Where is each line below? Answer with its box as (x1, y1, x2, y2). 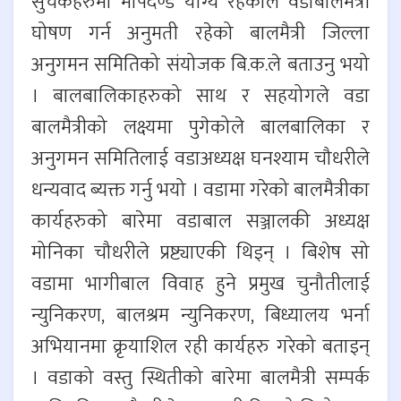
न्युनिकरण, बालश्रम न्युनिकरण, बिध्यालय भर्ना (31, 299, 370, 333)
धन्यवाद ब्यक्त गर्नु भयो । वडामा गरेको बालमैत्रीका (31, 174, 370, 208)
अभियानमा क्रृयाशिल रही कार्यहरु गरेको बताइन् (31, 330, 370, 364)
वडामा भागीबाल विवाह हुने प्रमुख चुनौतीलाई (31, 268, 370, 302)
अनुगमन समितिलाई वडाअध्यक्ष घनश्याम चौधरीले (31, 142, 370, 176)
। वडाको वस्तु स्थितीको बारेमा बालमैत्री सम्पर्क (31, 362, 370, 396)
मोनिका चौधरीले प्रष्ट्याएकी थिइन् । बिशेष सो (31, 236, 370, 270)
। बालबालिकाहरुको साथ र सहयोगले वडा (31, 80, 370, 114)
